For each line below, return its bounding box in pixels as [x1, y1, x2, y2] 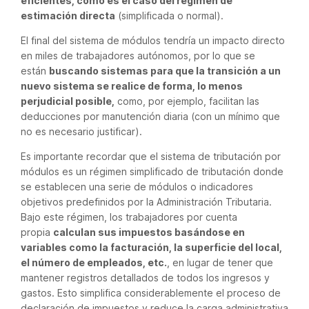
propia [21, 226, 53, 238]
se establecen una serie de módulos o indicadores [21, 180, 253, 192]
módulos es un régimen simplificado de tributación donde [21, 165, 283, 177]
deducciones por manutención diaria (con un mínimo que [21, 110, 280, 122]
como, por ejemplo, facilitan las [114, 94, 259, 107]
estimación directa [21, 9, 115, 21]
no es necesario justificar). [21, 125, 142, 137]
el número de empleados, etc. [21, 256, 167, 268]
